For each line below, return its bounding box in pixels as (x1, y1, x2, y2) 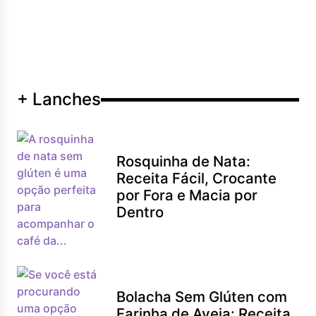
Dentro (116, 203, 164, 221)
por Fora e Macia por (116, 186, 258, 204)
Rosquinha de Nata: (116, 152, 251, 170)
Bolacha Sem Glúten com (116, 288, 288, 305)
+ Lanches (17, 89, 101, 109)
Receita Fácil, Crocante (116, 169, 277, 187)
